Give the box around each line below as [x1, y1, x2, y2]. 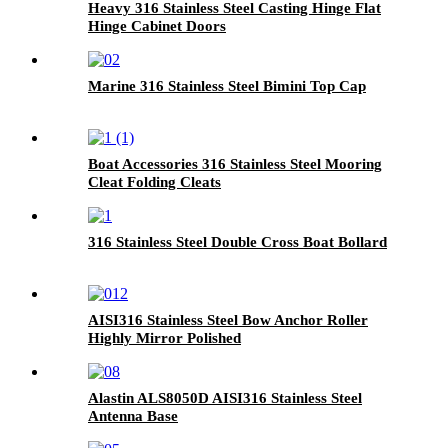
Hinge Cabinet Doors [88, 17, 226, 34]
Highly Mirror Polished [88, 329, 241, 346]
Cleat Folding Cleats [88, 173, 221, 190]
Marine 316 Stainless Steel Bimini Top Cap [88, 77, 366, 94]
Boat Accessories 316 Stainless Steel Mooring [88, 155, 382, 172]
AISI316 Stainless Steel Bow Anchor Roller [88, 311, 368, 328]
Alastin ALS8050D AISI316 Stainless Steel [88, 389, 362, 406]
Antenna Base [88, 407, 178, 424]
